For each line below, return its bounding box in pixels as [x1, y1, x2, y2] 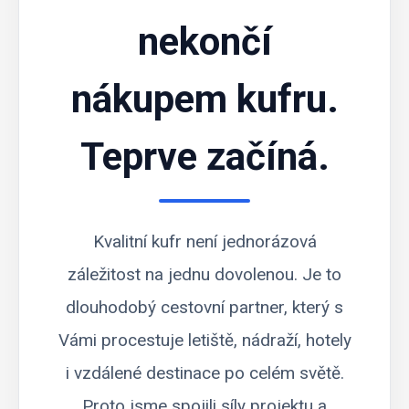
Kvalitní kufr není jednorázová [92, 230, 317, 252]
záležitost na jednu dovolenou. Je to [68, 263, 341, 285]
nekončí [137, 18, 272, 64]
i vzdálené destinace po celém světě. [65, 362, 344, 383]
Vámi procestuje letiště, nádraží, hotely [58, 329, 351, 351]
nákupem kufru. [70, 76, 339, 121]
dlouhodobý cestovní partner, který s [66, 296, 343, 318]
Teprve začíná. [79, 133, 330, 179]
